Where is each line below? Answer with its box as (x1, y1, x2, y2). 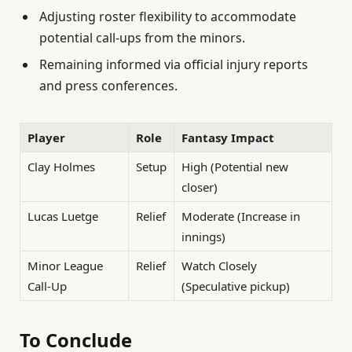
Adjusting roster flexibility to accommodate (39, 8, 296, 26)
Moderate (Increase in (181, 207, 300, 224)
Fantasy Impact (181, 129, 274, 145)
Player (27, 129, 65, 145)
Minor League (27, 257, 103, 273)
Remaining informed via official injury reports (39, 56, 308, 74)
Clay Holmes (27, 158, 95, 174)
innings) (181, 228, 225, 244)
